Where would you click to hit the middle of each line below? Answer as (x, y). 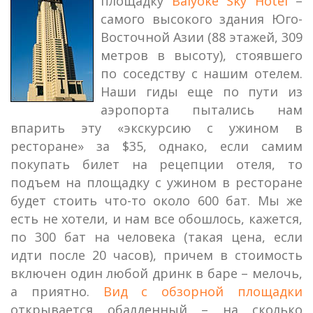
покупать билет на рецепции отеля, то (156, 164)
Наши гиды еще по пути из (202, 92)
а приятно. (57, 291)
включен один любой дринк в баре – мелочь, (156, 273)
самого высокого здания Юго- (202, 19)
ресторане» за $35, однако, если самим (156, 146)
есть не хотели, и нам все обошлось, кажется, (156, 219)
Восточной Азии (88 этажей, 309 (202, 37)
